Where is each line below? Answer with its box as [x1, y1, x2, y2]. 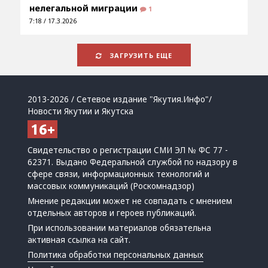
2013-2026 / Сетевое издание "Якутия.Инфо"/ [28, 93, 212, 105]
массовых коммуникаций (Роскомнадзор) [28, 180, 195, 191]
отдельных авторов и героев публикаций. [28, 207, 197, 218]
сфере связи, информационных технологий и [28, 168, 210, 179]
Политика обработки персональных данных [28, 249, 204, 260]
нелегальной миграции [29, 1, 140, 14]
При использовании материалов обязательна [28, 222, 212, 233]
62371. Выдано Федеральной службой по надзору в [28, 156, 238, 167]
